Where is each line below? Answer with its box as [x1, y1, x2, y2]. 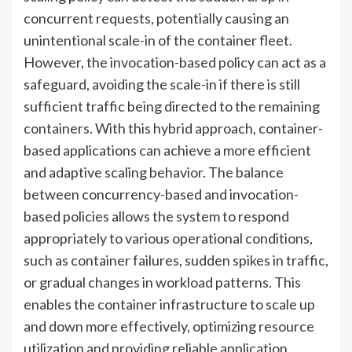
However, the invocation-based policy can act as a [24, 53, 326, 71]
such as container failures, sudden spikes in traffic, [24, 251, 328, 269]
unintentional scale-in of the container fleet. [24, 31, 292, 49]
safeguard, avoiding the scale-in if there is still [24, 75, 300, 93]
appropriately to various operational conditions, [24, 229, 313, 247]
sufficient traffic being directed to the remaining [24, 97, 320, 115]
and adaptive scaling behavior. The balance [24, 163, 284, 181]
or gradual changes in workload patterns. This [24, 273, 301, 291]
